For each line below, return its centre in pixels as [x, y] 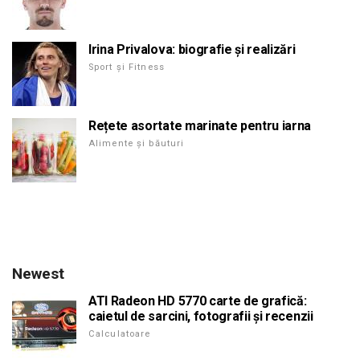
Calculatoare [120, 333]
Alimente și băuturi [137, 143]
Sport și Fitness [127, 67]
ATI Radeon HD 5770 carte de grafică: [198, 301]
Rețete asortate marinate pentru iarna [200, 125]
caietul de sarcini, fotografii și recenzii [201, 316]
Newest [38, 273]
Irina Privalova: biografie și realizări [192, 49]
